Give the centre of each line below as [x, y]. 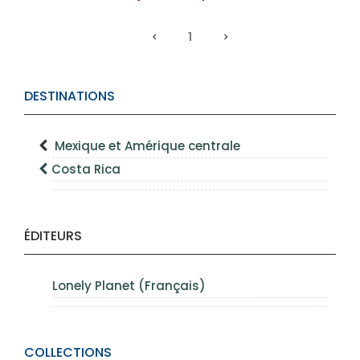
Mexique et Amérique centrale [147, 145]
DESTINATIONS [70, 96]
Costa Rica [86, 169]
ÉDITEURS [53, 235]
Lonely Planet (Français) [129, 285]
